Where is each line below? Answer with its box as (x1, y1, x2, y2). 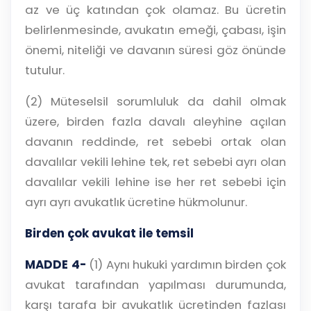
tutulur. (25, 62, 65, 79)
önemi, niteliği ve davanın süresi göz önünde (25, 42, 286, 59)
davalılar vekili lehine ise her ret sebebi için (25, 174, 286, 191)
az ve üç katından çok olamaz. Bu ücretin (25, 1, 286, 19)
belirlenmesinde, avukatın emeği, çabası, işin (25, 22, 286, 39)
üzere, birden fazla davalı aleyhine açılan (25, 113, 286, 131)
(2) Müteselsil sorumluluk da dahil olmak (25, 93, 286, 110)
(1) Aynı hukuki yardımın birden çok (85, 256, 287, 274)
